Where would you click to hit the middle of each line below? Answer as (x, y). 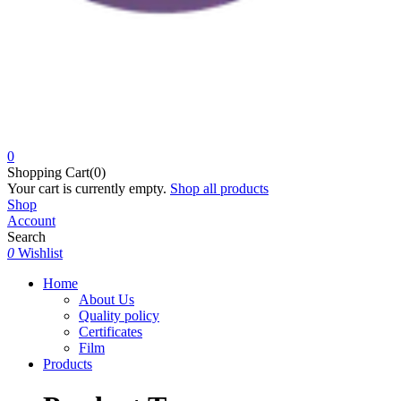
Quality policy (119, 315)
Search (26, 236)
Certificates (111, 331)
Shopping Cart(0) (56, 172)
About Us (107, 299)
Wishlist (40, 252)
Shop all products (219, 188)
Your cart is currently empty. (87, 188)
